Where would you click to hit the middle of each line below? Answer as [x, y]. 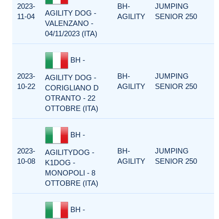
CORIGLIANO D [72, 88]
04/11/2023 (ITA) [71, 33]
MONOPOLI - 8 [70, 173]
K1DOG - [60, 163]
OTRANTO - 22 [70, 98]
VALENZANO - [69, 23]
